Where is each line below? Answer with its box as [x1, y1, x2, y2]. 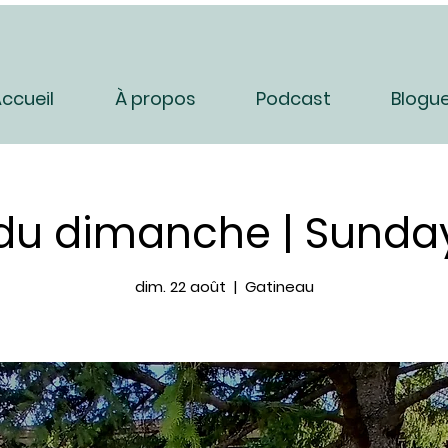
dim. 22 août [134, 275, 226, 297]
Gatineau [244, 275, 314, 297]
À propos [114, 86, 196, 111]
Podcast [256, 86, 331, 111]
